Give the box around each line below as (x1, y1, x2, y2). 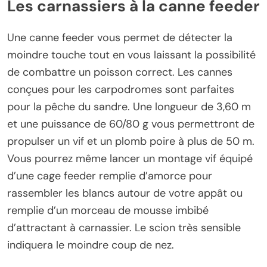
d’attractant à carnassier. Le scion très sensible (7, 220, 241, 235)
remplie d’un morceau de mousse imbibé (7, 203, 209, 218)
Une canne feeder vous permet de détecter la (7, 30, 232, 45)
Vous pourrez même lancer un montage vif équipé (7, 151, 253, 166)
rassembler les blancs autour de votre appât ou (7, 185, 243, 200)
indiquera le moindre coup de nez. (7, 237, 174, 252)
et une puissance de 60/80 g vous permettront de (7, 116, 254, 131)
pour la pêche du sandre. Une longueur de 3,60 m (7, 99, 251, 114)
